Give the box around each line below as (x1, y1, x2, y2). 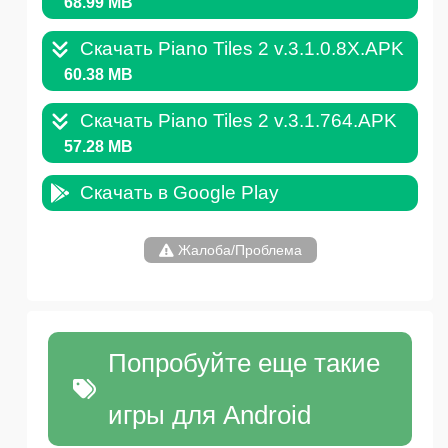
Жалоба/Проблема (173, 242, 302, 259)
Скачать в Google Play (80, 182, 279, 204)
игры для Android (108, 400, 312, 431)
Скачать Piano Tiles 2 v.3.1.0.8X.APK (80, 38, 404, 60)
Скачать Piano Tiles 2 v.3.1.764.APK (80, 110, 397, 132)
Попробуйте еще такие (108, 348, 381, 379)
